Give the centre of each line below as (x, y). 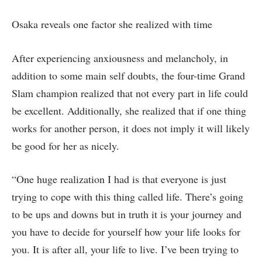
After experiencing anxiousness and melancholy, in (120, 58)
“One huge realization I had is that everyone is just (119, 179)
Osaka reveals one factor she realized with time (114, 24)
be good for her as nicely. (67, 145)
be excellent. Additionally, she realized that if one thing (129, 110)
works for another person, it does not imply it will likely (131, 128)
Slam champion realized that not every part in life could (130, 93)
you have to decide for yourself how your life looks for (126, 232)
